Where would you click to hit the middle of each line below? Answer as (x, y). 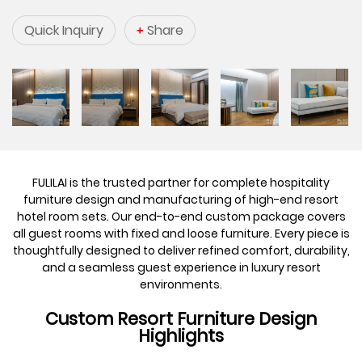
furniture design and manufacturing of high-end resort (181, 199)
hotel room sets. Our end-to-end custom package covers (181, 216)
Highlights (181, 335)
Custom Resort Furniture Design (181, 318)
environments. (181, 284)
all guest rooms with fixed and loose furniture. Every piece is (181, 233)
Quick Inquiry (64, 31)
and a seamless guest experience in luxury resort (181, 267)
